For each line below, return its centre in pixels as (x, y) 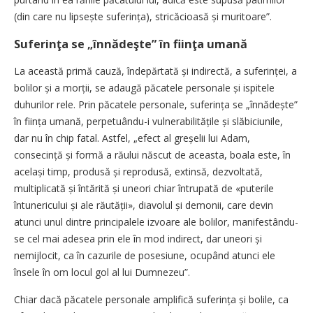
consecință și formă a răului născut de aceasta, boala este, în (152, 155)
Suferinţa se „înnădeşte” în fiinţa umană (131, 44)
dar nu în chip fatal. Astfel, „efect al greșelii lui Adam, (132, 138)
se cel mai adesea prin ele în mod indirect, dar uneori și (138, 239)
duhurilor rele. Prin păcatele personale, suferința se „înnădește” (156, 105)
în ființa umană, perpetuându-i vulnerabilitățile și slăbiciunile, (148, 122)
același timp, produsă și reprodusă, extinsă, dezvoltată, (138, 172)
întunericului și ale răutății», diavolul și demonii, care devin (144, 205)
